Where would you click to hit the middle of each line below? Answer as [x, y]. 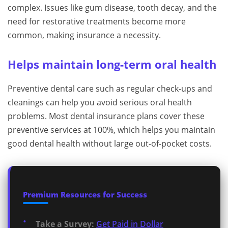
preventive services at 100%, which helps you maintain [111, 130]
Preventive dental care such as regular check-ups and [110, 89]
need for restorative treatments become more [97, 21]
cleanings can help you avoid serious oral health [100, 102]
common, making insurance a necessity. [84, 35]
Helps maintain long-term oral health [112, 64]
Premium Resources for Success [85, 194]
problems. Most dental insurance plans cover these [106, 116]
